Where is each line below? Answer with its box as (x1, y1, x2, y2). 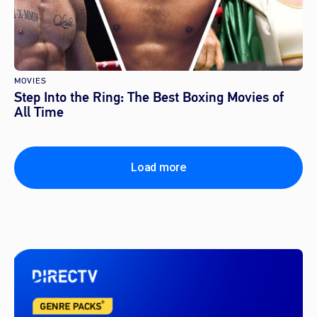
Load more (131, 161, 186, 174)
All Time (14, 103, 64, 122)
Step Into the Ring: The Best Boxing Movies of (14, 88, 284, 107)
